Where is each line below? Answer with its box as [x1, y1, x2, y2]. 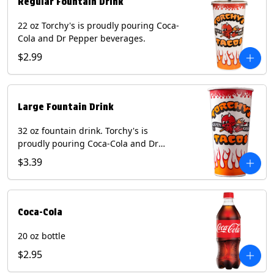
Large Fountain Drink [18, 101, 114, 113]
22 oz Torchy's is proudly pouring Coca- [18, 20, 179, 32]
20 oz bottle [18, 230, 65, 242]
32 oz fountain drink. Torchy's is [18, 125, 148, 137]
